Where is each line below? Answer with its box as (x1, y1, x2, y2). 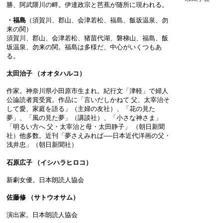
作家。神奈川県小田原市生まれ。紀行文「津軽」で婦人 (6, 87, 168, 95)
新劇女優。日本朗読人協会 (6, 176, 84, 184)
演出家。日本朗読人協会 (6, 211, 78, 219)
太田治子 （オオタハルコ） (6, 70, 86, 78)
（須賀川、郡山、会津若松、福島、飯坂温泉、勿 (26, 16, 168, 24)
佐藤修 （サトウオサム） (6, 194, 79, 202)
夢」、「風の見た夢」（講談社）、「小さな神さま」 (6, 114, 162, 122)
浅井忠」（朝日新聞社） (6, 141, 78, 149)
